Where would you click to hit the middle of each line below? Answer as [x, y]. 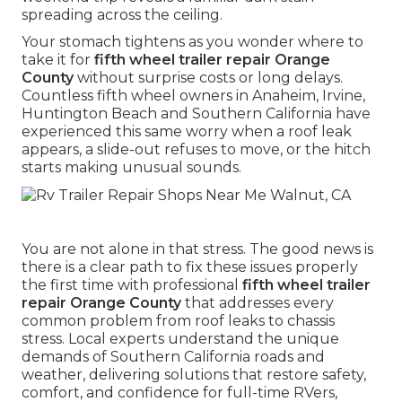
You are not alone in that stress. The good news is [197, 249]
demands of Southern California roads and [173, 356]
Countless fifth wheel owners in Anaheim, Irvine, [193, 96]
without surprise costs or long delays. [208, 78]
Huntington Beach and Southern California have [196, 114]
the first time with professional [132, 284]
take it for [58, 60]
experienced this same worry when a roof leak [187, 132]
